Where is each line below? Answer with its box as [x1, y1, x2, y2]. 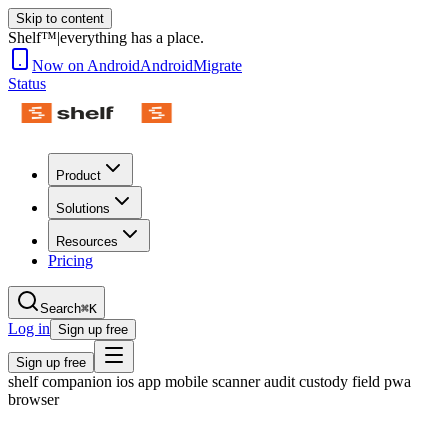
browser [8, 391, 59, 408]
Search [40, 301, 81, 316]
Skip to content [16, 11, 104, 26]
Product [56, 168, 101, 183]
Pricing [48, 252, 93, 269]
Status [8, 75, 46, 92]
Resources [56, 234, 118, 249]
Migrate [193, 57, 242, 74]
